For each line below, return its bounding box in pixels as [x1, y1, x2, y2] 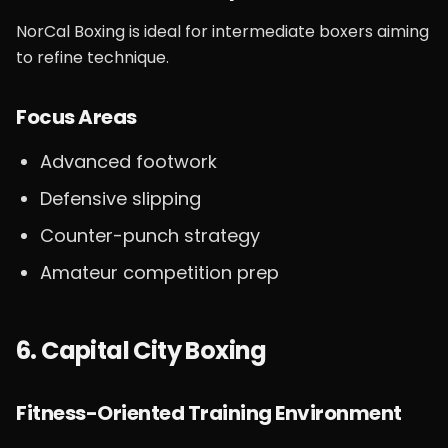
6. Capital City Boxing [16, 334, 267, 367]
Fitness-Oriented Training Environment [16, 399, 402, 427]
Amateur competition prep [40, 260, 279, 285]
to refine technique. [16, 46, 169, 69]
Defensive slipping [40, 186, 201, 211]
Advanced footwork [40, 149, 217, 174]
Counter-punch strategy [40, 223, 260, 248]
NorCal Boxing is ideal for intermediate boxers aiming [16, 20, 429, 43]
